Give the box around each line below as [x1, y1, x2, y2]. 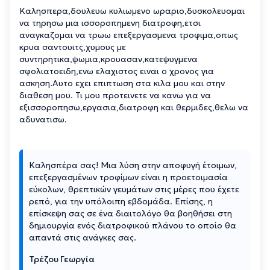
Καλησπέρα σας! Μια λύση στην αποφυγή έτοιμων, [29, 159, 237, 171]
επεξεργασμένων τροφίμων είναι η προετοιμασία [29, 171, 228, 183]
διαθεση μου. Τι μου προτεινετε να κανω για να [19, 89, 211, 101]
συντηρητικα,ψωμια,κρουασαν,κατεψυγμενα [19, 53, 198, 64]
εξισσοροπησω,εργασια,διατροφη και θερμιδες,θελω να [19, 101, 248, 113]
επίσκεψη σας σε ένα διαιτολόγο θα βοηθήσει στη [29, 207, 232, 219]
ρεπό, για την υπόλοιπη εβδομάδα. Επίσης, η [29, 195, 213, 207]
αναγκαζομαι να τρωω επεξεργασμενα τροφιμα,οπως [19, 29, 238, 40]
